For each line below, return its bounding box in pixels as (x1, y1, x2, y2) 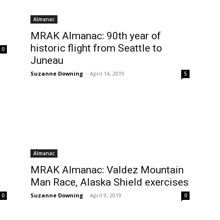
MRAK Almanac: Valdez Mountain (30, 164, 184, 176)
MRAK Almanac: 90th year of (30, 30, 161, 42)
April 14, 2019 (90, 70, 124, 77)
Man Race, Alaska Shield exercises (30, 176, 189, 188)
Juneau (30, 55, 63, 66)
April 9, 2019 (90, 192, 121, 199)
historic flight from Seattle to (30, 42, 162, 54)
